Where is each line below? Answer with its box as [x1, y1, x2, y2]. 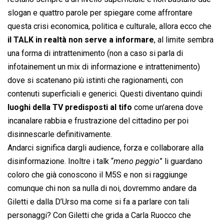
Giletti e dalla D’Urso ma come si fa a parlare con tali [7, 197, 189, 207]
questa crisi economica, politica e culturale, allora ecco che [7, 21, 211, 31]
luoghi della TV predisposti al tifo [7, 102, 132, 112]
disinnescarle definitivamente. [7, 129, 112, 139]
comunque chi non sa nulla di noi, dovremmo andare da [7, 183, 196, 193]
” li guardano [159, 156, 202, 166]
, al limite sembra [154, 35, 213, 45]
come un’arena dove [132, 102, 203, 112]
